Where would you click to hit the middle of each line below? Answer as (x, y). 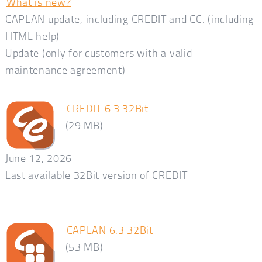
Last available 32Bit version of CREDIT (96, 175)
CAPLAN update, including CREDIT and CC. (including (130, 19)
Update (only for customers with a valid (99, 53)
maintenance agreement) (65, 70)
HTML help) (32, 36)
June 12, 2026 (39, 158)
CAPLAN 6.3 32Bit (110, 230)
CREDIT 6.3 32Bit (107, 108)
